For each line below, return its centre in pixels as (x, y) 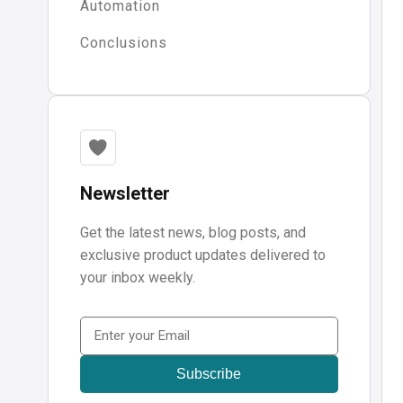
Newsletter (125, 194)
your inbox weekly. (137, 278)
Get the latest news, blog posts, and (193, 233)
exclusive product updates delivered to (202, 255)
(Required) (108, 351)
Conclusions (123, 43)
